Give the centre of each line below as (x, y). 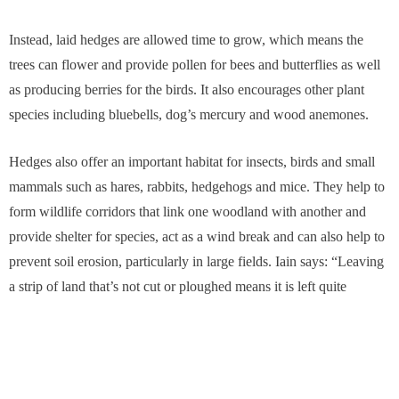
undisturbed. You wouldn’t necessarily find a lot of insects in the (188, 311)
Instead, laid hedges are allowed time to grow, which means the (186, 39)
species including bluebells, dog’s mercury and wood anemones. (189, 114)
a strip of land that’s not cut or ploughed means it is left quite (178, 286)
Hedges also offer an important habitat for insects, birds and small (192, 161)
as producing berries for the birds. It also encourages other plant (187, 89)
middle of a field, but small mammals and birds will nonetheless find (199, 336)
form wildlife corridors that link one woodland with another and (187, 211)
